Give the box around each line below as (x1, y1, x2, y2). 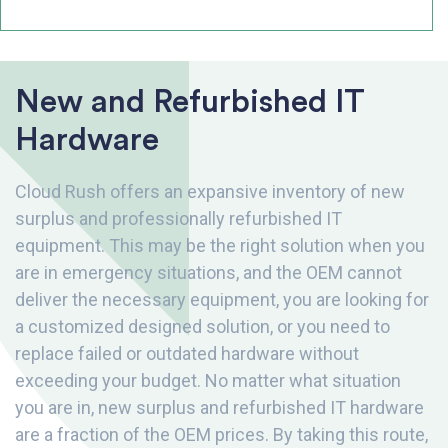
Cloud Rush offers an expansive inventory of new (15, 181, 405, 203)
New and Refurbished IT (15, 85, 365, 118)
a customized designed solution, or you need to (15, 316, 390, 338)
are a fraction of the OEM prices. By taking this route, (15, 424, 428, 446)
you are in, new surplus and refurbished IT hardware (15, 397, 424, 419)
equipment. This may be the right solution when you (15, 235, 425, 257)
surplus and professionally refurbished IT (15, 208, 342, 230)
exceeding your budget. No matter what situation (15, 370, 401, 392)
